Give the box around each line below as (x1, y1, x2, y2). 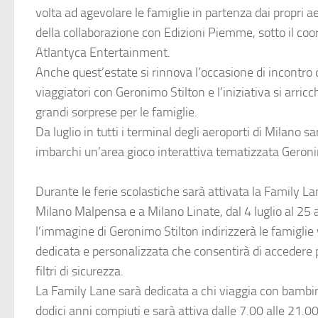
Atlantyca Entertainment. (35, 45, 170, 60)
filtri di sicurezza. (35, 263, 124, 279)
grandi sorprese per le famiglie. (35, 104, 197, 120)
